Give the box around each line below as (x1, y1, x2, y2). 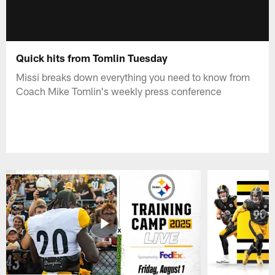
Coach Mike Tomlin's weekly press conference (16, 84, 222, 97)
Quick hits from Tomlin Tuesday (16, 51, 168, 64)
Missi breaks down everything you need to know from (16, 70, 250, 83)
